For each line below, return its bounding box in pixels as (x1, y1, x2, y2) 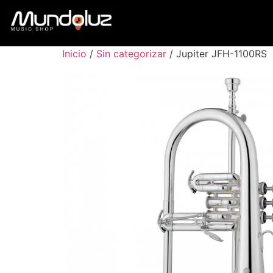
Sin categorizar (96, 48, 166, 60)
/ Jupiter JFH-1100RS (166, 48, 267, 60)
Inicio (62, 48, 87, 60)
